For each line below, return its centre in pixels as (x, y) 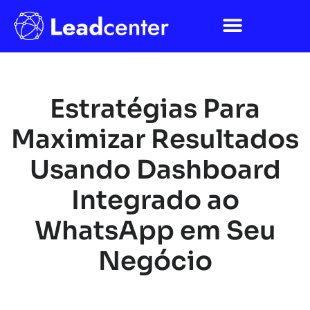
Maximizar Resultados (155, 140)
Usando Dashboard (155, 170)
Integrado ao (155, 201)
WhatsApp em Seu (155, 231)
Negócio (155, 262)
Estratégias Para (155, 109)
